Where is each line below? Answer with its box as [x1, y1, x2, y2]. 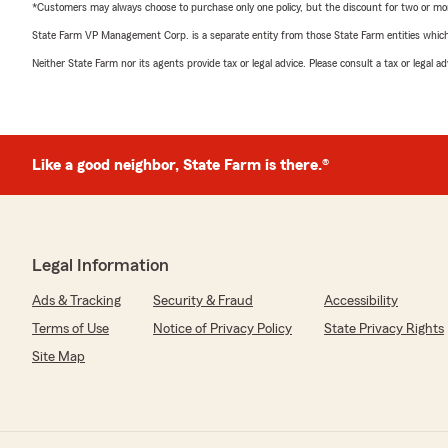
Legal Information [32, 255, 169, 274]
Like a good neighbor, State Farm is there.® [32, 156, 329, 173]
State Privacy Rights [324, 321, 444, 336]
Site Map [32, 349, 85, 364]
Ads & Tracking [32, 293, 121, 308]
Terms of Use [32, 321, 109, 336]
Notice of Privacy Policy [153, 321, 292, 336]
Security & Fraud [153, 293, 253, 308]
